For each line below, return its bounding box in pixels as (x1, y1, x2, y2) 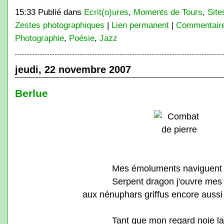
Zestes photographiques (14, 20, 104, 29)
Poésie (68, 33, 94, 42)
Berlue (14, 87, 48, 99)
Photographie (14, 33, 64, 42)
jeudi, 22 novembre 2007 (14, 64, 131, 75)
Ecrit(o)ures (83, 7, 128, 16)
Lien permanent (111, 20, 169, 29)
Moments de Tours (133, 7, 202, 16)
